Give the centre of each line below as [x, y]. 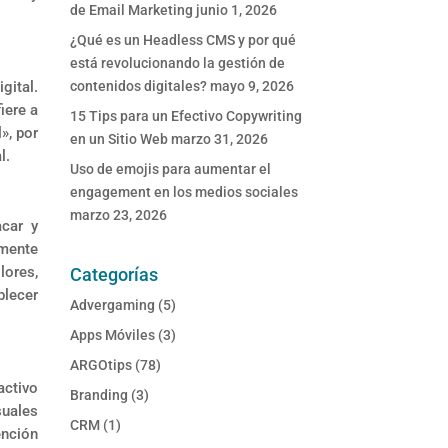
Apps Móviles [113, 335]
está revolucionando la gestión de [178, 63]
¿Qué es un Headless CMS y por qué [183, 40]
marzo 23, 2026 [119, 215]
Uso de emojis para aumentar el [171, 169]
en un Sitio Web [119, 139]
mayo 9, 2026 [252, 86]
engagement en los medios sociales [184, 192]
